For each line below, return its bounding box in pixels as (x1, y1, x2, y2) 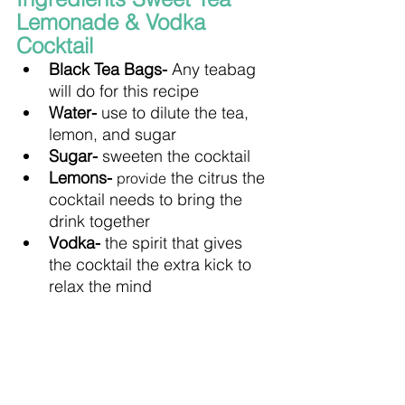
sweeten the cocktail (102, 145, 250, 166)
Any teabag (172, 58, 260, 80)
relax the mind (49, 275, 152, 297)
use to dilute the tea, (101, 101, 253, 123)
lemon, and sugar (49, 123, 176, 145)
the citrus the (166, 166, 269, 188)
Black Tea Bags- (49, 58, 172, 80)
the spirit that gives (105, 231, 247, 253)
